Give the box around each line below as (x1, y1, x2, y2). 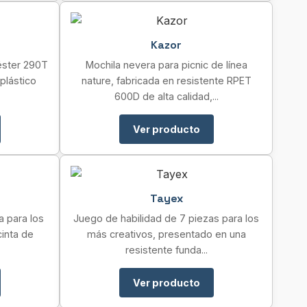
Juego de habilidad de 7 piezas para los (73, 212, 259, 224)
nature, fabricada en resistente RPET (81, 75, 251, 86)
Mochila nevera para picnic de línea (85, 59, 247, 71)
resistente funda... (125, 244, 208, 256)
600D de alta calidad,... (114, 90, 219, 102)
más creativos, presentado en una (86, 228, 246, 240)
